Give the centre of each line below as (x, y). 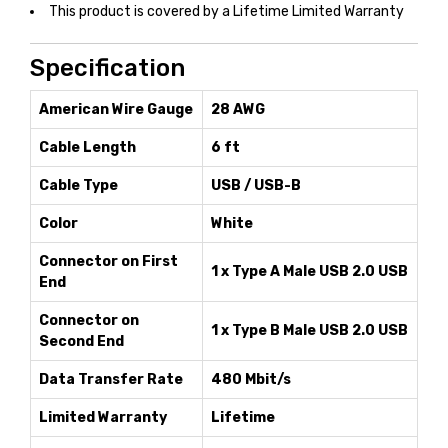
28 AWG (238, 109)
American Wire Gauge (116, 109)
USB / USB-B (256, 185)
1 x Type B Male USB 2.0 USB (309, 330)
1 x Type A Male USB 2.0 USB (309, 271)
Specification (107, 68)
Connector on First (108, 261)
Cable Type (78, 185)
